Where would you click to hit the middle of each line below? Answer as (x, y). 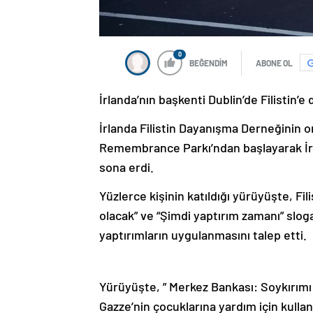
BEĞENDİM (209, 63)
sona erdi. (126, 167)
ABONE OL (274, 63)
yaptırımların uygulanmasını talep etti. (203, 234)
